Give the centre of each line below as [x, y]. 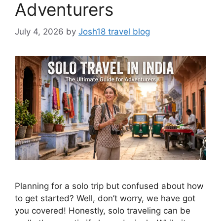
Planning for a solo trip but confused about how [109, 186]
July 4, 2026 [39, 31]
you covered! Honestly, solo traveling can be [103, 211]
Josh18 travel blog [114, 31]
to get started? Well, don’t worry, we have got [105, 199]
